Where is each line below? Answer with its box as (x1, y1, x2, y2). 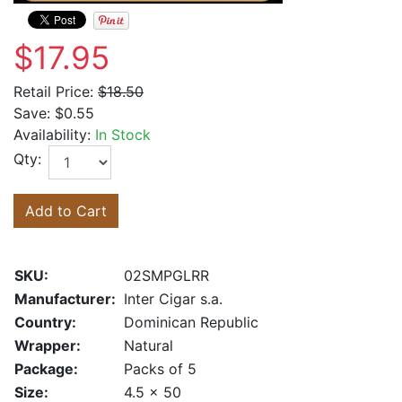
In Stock (95, 126, 151, 144)
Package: (14, 360, 78, 378)
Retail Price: (13, 83, 93, 100)
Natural (124, 336, 173, 354)
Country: (14, 313, 76, 331)
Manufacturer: (14, 290, 116, 308)
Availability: (13, 126, 95, 144)
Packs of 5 (124, 360, 197, 378)
